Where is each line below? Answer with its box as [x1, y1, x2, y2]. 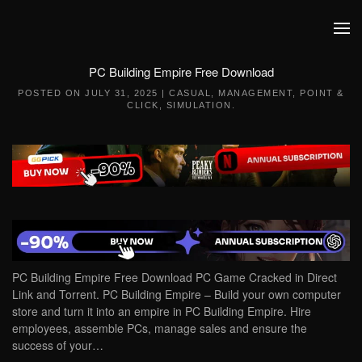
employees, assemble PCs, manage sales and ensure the [12, 320, 307, 337]
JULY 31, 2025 [85, 88, 158, 98]
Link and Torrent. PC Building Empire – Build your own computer [12, 286, 341, 303]
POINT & [300, 88, 344, 98]
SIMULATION [166, 100, 232, 110]
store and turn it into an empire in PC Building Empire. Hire [12, 303, 311, 320]
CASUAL [169, 88, 212, 98]
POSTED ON [18, 88, 86, 98]
